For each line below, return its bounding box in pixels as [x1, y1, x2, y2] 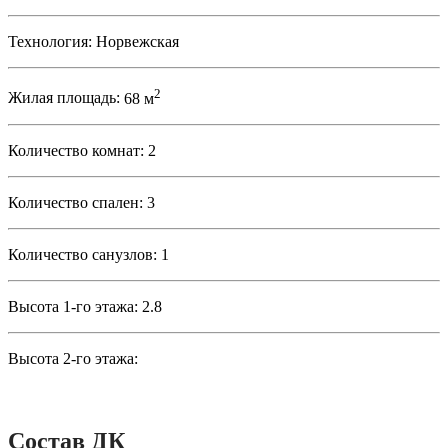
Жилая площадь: [8, 89, 120, 107]
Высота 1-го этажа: [8, 297, 138, 315]
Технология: [8, 33, 92, 51]
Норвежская [96, 33, 179, 51]
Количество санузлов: [8, 245, 157, 263]
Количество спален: [8, 193, 143, 211]
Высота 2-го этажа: [8, 349, 138, 367]
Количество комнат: [8, 141, 144, 159]
